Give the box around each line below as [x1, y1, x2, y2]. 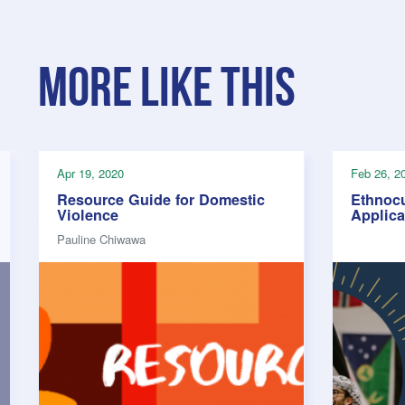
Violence [57, 203, 118, 225]
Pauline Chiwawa [57, 230, 146, 248]
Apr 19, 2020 [57, 165, 124, 183]
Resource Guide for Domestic [57, 188, 265, 210]
